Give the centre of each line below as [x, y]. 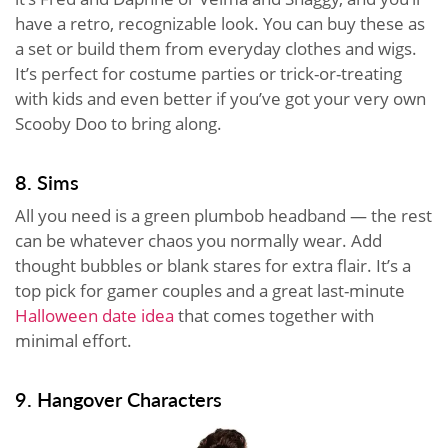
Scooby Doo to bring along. [118, 124]
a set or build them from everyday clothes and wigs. [216, 49]
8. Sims [47, 182]
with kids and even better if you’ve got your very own [220, 99]
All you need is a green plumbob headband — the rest [223, 216]
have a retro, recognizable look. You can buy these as [220, 24]
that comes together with [274, 316]
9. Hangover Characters [118, 399]
